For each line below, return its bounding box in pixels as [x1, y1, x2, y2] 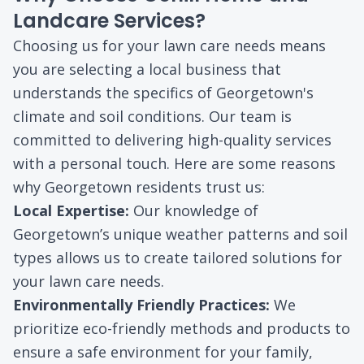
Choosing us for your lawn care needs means [13, 35, 326, 55]
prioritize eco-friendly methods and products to [13, 318, 350, 338]
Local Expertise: [13, 200, 129, 220]
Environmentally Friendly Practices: [13, 294, 270, 314]
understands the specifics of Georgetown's [13, 82, 314, 102]
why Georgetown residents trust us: [13, 176, 265, 197]
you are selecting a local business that [13, 58, 281, 79]
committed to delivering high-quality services [13, 129, 331, 149]
